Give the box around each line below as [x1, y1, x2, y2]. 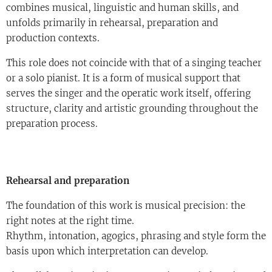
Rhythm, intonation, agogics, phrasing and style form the [6, 230, 266, 242]
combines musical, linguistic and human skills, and [6, 2, 239, 13]
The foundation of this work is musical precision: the [6, 200, 245, 211]
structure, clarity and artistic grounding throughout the [6, 103, 258, 114]
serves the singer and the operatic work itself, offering [6, 87, 251, 99]
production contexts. [6, 32, 100, 44]
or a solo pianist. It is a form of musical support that [6, 72, 240, 84]
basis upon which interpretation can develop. [6, 245, 208, 257]
